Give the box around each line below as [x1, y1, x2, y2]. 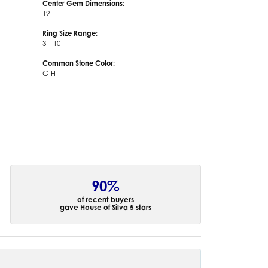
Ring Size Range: [42, 29, 98, 38]
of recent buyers [77, 194, 135, 204]
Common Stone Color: [42, 59, 115, 68]
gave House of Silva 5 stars [60, 202, 152, 212]
